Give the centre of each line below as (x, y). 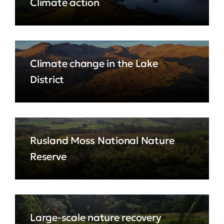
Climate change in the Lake (94, 63)
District (47, 79)
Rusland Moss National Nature (102, 140)
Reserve (48, 156)
